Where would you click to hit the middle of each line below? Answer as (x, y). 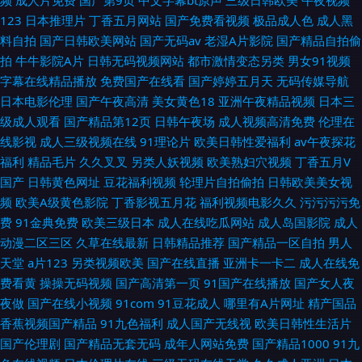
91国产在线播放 (247, 283)
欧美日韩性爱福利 (242, 141)
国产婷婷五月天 (231, 81)
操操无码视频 (76, 283)
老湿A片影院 (239, 40)
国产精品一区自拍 (276, 242)
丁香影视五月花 (154, 202)
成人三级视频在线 (88, 141)
